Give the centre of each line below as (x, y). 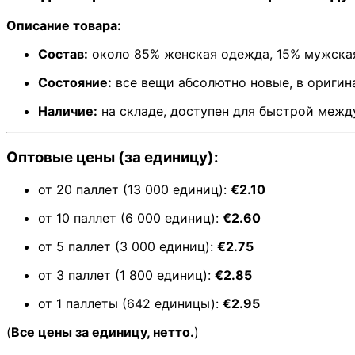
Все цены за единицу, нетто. (103, 332)
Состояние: (75, 83)
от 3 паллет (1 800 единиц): (126, 275)
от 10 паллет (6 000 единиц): (130, 218)
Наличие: (68, 111)
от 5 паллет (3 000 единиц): (128, 246)
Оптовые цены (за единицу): (113, 158)
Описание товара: (64, 26)
